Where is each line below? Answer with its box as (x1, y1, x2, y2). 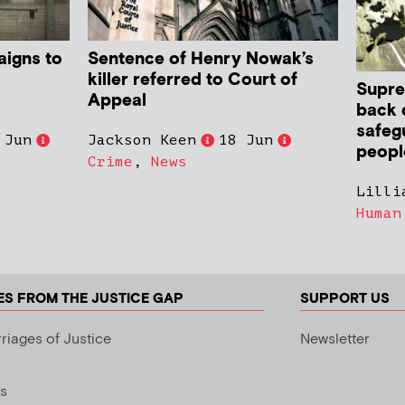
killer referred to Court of (88, 69, 298, 92)
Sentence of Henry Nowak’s (88, 48, 315, 71)
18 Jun (219, 132, 274, 149)
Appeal (88, 89, 147, 113)
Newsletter (299, 330, 370, 350)
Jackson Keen (88, 132, 197, 149)
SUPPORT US (299, 290, 390, 308)
